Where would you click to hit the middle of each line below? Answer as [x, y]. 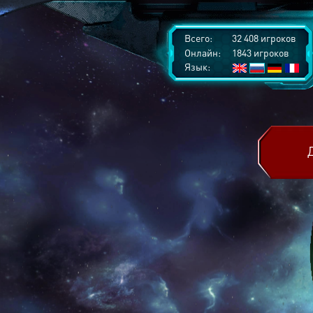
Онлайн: [203, 52]
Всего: [198, 38]
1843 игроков [260, 52]
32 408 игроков [263, 38]
